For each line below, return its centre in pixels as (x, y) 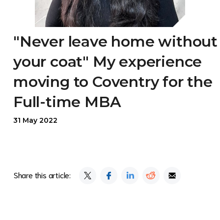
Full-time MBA (67, 102)
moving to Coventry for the (113, 82)
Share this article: (42, 175)
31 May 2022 (35, 121)
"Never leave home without (115, 42)
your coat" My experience (108, 62)
